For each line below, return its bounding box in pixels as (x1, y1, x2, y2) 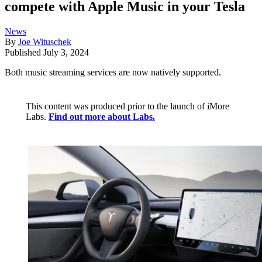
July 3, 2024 (43, 47, 89, 58)
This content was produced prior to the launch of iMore (26, 101, 229, 112)
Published (5, 47, 43, 58)
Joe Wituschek (18, 37, 71, 47)
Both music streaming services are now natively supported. (5, 67, 221, 78)
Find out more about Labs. (49, 112, 155, 122)
